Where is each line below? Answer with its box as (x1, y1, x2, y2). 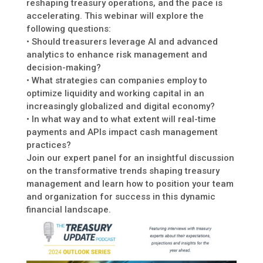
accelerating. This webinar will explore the (26, 11, 204, 22)
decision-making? (26, 62, 101, 73)
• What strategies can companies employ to (26, 75, 207, 86)
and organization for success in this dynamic (26, 191, 215, 203)
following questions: (26, 23, 111, 35)
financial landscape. (26, 204, 111, 215)
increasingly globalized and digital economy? (26, 101, 215, 112)
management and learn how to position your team (26, 178, 234, 190)
